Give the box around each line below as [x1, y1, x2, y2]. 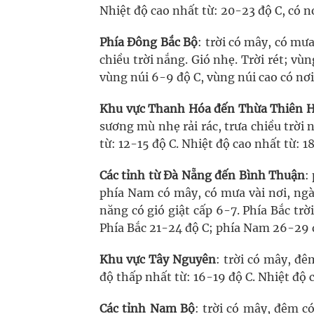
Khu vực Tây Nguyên [100, 252, 216, 266]
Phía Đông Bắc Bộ [100, 35, 198, 49]
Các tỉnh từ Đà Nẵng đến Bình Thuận [100, 168, 305, 182]
